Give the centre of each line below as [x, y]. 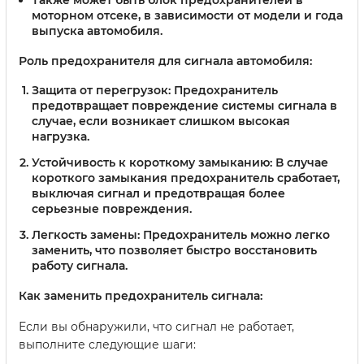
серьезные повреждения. [112, 208]
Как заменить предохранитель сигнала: [141, 295]
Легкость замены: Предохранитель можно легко [181, 234]
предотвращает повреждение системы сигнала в [184, 106]
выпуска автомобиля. [97, 31]
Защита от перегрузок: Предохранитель [155, 91]
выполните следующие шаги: [107, 344]
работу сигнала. [80, 265]
